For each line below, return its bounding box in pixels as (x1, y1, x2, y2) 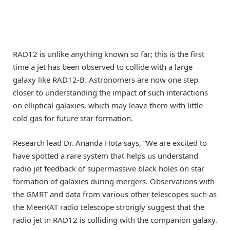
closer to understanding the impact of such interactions (13, 87, 208, 98)
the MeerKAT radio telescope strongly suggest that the (13, 201, 204, 212)
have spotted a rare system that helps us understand (13, 150, 198, 161)
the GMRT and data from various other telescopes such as (13, 188, 217, 199)
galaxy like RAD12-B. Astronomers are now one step (13, 74, 198, 85)
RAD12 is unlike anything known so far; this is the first (13, 48, 204, 59)
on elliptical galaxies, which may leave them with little (13, 100, 203, 110)
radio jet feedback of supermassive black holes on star (13, 163, 204, 174)
